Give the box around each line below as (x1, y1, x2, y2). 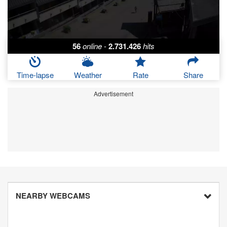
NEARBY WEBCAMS (16, 190, 90, 202)
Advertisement (94, 89, 133, 98)
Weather (73, 69, 102, 81)
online (83, 41, 102, 52)
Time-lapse (16, 69, 54, 81)
